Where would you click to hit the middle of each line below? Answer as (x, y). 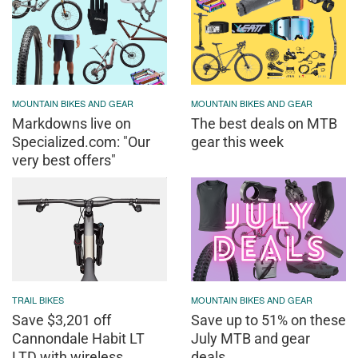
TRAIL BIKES (38, 299)
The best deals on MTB (264, 124)
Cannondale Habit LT (78, 338)
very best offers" (64, 161)
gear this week (237, 142)
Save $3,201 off (62, 320)
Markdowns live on (72, 124)
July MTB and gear (251, 338)
